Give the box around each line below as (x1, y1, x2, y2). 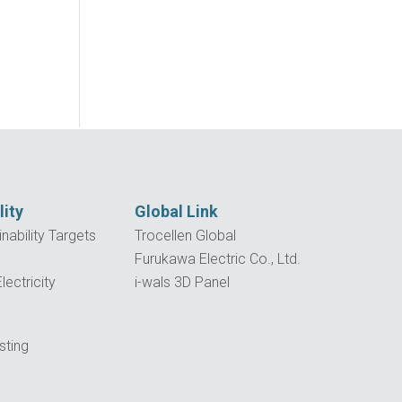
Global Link (135, 201, 219, 221)
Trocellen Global (135, 226, 237, 244)
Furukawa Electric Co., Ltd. (135, 249, 301, 267)
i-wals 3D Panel (135, 273, 231, 291)
